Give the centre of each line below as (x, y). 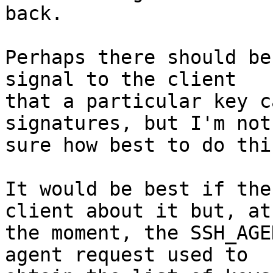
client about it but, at (138, 211)
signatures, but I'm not (138, 123)
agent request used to (126, 255)
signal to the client (121, 80)
